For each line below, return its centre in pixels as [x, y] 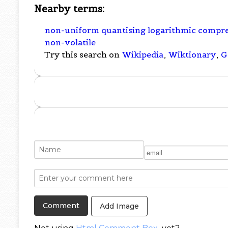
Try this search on [83, 55]
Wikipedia [143, 55]
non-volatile [70, 42]
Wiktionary [192, 55]
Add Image [120, 206]
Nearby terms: [69, 8]
